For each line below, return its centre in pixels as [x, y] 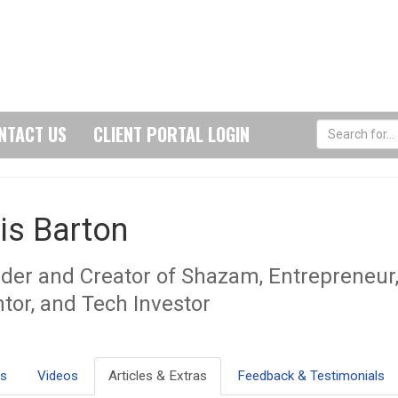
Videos [57, 375]
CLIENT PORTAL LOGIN [171, 135]
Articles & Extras [157, 375]
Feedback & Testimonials [310, 375]
